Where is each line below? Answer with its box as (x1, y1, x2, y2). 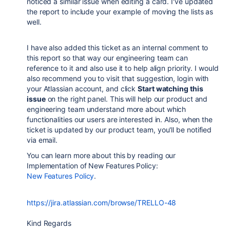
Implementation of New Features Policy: (27, 161, 158, 170)
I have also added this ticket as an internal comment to (27, 43, 208, 52)
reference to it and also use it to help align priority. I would (27, 64, 219, 73)
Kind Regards (27, 219, 71, 228)
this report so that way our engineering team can (27, 53, 188, 63)
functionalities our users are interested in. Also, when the (27, 115, 213, 124)
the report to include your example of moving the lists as (27, 7, 214, 16)
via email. (27, 136, 58, 145)
